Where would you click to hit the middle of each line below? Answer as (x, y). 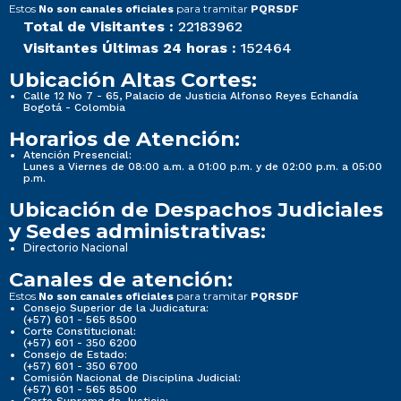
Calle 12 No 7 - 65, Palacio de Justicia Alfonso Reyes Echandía (191, 95)
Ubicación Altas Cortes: (133, 79)
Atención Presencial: (77, 154)
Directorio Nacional (76, 247)
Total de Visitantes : (98, 26)
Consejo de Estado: (75, 354)
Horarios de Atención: (124, 138)
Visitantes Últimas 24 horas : (130, 47)
